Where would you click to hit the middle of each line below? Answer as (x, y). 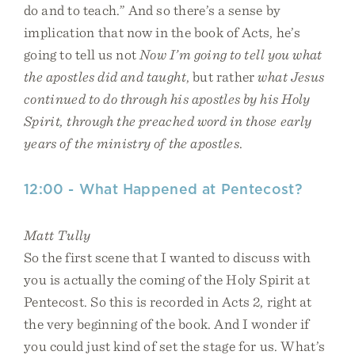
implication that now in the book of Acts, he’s (162, 32)
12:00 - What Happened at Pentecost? (163, 189)
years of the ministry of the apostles (132, 143)
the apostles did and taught (105, 76)
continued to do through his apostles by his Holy (167, 99)
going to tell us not (82, 54)
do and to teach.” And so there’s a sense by (153, 10)
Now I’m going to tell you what (231, 54)
